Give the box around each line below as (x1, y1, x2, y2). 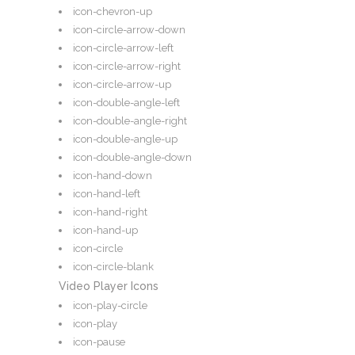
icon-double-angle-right (73, 115, 187, 128)
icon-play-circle (73, 300, 147, 312)
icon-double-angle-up (73, 133, 177, 146)
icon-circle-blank (73, 261, 154, 273)
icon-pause (73, 336, 125, 349)
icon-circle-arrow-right (73, 60, 181, 73)
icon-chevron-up (73, 6, 152, 18)
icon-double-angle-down (73, 151, 192, 164)
